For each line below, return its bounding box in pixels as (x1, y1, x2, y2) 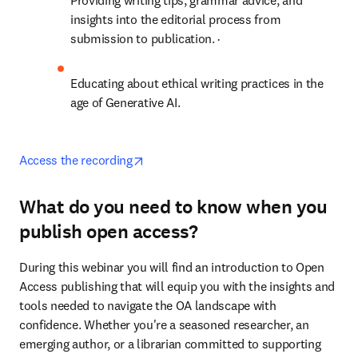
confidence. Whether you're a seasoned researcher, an (19, 316, 309, 332)
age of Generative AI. (70, 94, 183, 110)
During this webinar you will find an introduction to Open (19, 259, 324, 275)
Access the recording (19, 152, 133, 168)
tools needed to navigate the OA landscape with (19, 297, 276, 313)
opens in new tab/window (144, 151, 280, 167)
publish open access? (19, 219, 198, 245)
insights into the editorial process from (70, 11, 281, 27)
